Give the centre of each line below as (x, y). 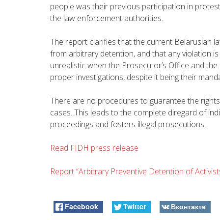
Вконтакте (188, 206)
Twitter (134, 206)
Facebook (82, 206)
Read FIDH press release (94, 148)
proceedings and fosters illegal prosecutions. (128, 124)
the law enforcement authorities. (107, 18)
